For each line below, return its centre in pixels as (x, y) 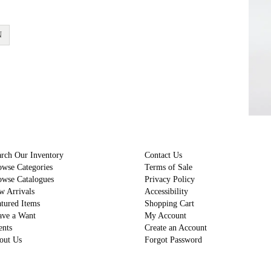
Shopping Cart (169, 203)
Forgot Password (173, 240)
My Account (165, 215)
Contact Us (163, 155)
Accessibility (166, 191)
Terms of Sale (168, 167)
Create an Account (176, 227)
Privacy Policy (170, 179)
